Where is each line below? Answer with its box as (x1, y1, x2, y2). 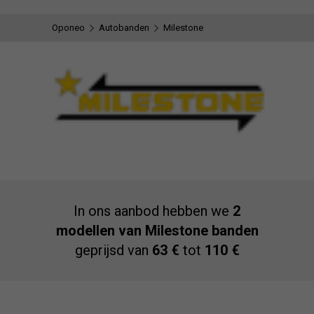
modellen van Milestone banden (55, 221, 259, 239)
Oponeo (52, 22, 85, 33)
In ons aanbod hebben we (74, 202, 233, 219)
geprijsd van (74, 241, 152, 259)
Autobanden (99, 22, 149, 33)
